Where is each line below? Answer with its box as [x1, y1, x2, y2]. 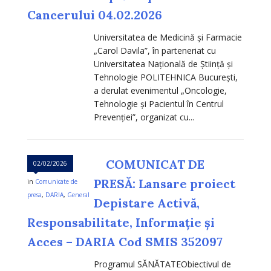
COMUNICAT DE [106, 157, 204, 172]
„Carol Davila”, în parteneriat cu [94, 45, 216, 57]
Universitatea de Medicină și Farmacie [94, 31, 242, 44]
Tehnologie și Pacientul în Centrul [94, 98, 224, 110]
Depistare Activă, [94, 195, 200, 211]
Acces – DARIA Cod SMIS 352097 [27, 234, 223, 250]
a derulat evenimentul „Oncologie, [94, 85, 227, 97]
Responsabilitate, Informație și [27, 215, 215, 230]
